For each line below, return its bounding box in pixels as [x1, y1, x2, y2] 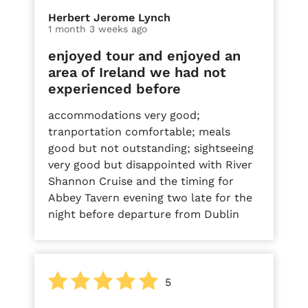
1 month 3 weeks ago [48, 23, 147, 34]
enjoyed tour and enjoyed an [48, 47, 241, 64]
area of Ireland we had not [48, 63, 226, 80]
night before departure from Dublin [48, 207, 239, 221]
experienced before [48, 80, 181, 97]
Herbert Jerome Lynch [48, 10, 170, 24]
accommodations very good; [48, 108, 200, 122]
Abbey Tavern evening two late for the [48, 190, 252, 204]
